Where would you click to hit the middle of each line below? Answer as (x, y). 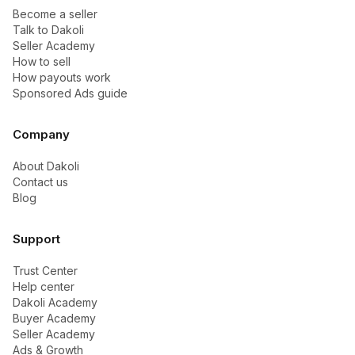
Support (36, 239)
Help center (44, 286)
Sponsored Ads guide (70, 93)
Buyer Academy (54, 318)
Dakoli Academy (55, 302)
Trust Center (45, 270)
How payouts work (62, 77)
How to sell (42, 61)
